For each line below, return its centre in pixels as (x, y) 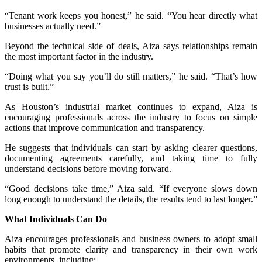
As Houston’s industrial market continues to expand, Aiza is (131, 106)
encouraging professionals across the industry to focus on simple (131, 117)
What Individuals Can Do (56, 219)
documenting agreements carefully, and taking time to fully (131, 158)
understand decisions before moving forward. (88, 168)
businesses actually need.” (53, 26)
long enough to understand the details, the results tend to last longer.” (131, 199)
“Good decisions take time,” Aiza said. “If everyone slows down (131, 188)
